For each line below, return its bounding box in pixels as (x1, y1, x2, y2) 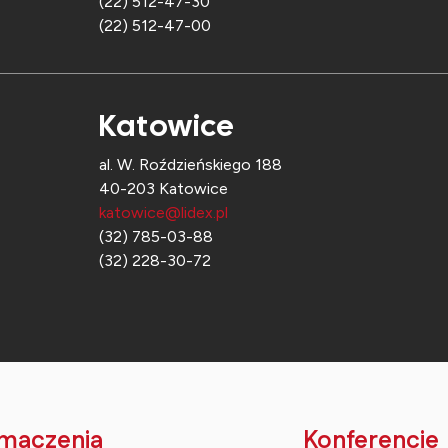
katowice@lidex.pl (99, 203, 228, 223)
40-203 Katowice (99, 179, 228, 199)
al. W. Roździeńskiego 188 (99, 155, 282, 175)
